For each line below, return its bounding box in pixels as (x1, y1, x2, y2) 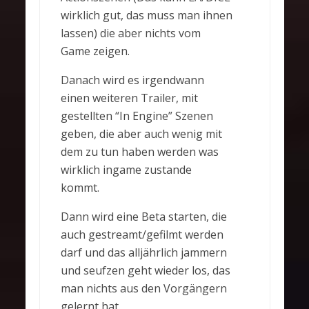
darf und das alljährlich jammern (60, 245, 227, 261)
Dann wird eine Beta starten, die (60, 209, 227, 225)
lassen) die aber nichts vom (60, 26, 201, 41)
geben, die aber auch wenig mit (60, 126, 222, 142)
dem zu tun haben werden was (60, 144, 219, 160)
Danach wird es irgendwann (60, 72, 204, 88)
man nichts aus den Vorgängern (60, 281, 227, 297)
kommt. (60, 180, 99, 196)
